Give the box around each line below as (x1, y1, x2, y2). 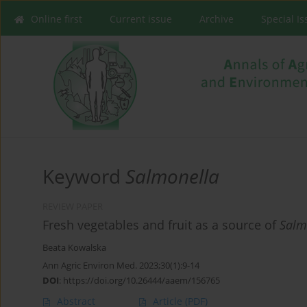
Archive (199, 12, 234, 25)
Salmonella (125, 163, 219, 190)
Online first (31, 12, 82, 25)
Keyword (42, 163, 125, 190)
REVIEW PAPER (42, 201, 103, 213)
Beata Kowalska (42, 242, 106, 254)
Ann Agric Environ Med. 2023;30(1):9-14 (42, 259, 199, 272)
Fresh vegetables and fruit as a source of (42, 217, 280, 234)
